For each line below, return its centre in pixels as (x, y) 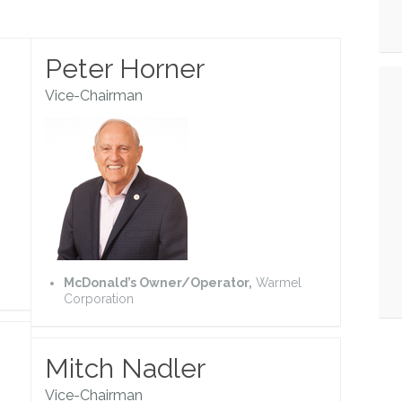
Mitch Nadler (125, 368)
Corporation (99, 298)
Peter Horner (125, 68)
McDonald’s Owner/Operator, (158, 282)
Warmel (277, 282)
